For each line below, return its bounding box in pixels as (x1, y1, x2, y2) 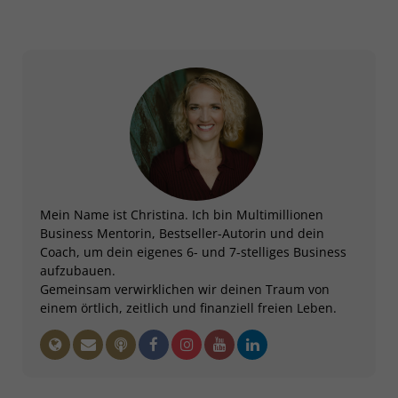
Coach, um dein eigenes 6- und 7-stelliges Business (40, 243, 346, 260)
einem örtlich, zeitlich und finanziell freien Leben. (40, 299, 337, 316)
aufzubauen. (40, 262, 115, 279)
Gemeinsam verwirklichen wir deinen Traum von (40, 281, 330, 298)
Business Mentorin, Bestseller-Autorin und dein (40, 225, 324, 242)
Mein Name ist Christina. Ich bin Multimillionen (40, 206, 323, 223)
